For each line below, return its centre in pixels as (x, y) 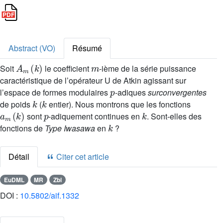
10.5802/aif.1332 (50, 196)
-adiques (131, 92)
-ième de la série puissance (148, 68)
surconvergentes (177, 92)
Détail (19, 157)
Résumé (87, 48)
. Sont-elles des (174, 116)
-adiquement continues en (95, 116)
